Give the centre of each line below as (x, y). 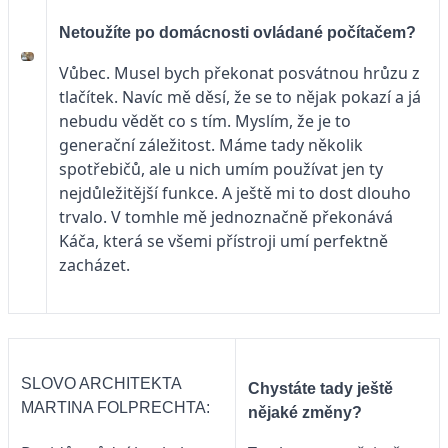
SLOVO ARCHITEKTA (101, 384)
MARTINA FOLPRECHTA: (117, 408)
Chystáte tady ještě (320, 388)
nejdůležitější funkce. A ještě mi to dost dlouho (235, 192)
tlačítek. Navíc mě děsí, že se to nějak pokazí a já (240, 96)
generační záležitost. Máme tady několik (211, 144)
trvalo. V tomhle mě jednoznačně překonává (226, 216)
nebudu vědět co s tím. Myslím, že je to (205, 120)
